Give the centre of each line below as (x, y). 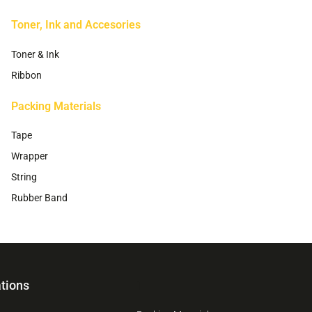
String (24, 177)
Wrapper (30, 156)
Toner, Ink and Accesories (76, 25)
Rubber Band (39, 197)
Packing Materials (56, 106)
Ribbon (26, 75)
